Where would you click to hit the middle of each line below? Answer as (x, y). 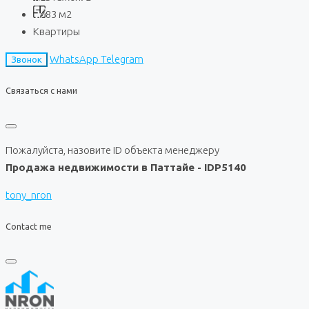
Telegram (122, 59)
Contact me (29, 226)
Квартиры (57, 32)
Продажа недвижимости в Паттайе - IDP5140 (126, 167)
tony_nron (29, 195)
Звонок (27, 60)
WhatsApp (74, 59)
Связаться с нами (41, 90)
